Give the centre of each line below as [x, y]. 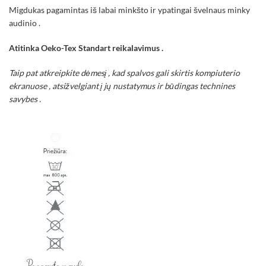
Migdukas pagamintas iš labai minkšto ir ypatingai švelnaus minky [129, 9]
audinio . [25, 23]
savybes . [26, 99]
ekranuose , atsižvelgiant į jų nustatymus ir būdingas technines [122, 85]
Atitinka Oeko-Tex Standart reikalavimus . [86, 47]
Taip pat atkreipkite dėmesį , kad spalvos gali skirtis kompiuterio [124, 72]
